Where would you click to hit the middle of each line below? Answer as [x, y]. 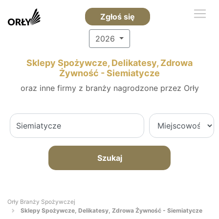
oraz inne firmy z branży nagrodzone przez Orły [109, 88]
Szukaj [109, 158]
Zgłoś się [117, 17]
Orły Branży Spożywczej [41, 202]
